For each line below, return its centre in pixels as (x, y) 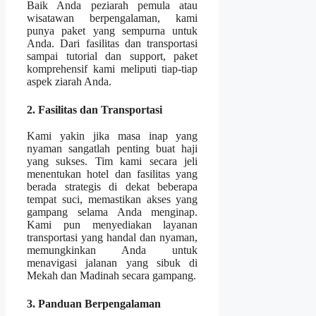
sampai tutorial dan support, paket (113, 56)
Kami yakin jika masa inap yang (113, 136)
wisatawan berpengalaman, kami (113, 18)
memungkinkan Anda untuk (113, 250)
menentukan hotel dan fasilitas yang (113, 174)
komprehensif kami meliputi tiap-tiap (113, 69)
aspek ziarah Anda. (69, 82)
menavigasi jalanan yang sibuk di (113, 263)
